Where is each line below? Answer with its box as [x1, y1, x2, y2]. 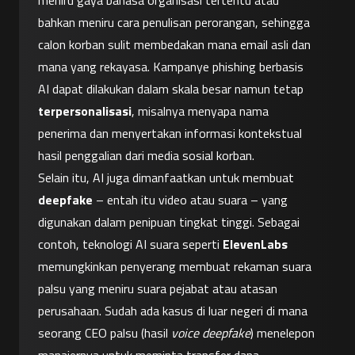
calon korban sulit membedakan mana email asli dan [38, 35, 311, 55]
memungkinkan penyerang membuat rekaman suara [38, 257, 311, 277]
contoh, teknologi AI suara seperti [38, 235, 223, 254]
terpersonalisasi [38, 101, 132, 121]
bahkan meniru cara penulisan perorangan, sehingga [38, 13, 310, 32]
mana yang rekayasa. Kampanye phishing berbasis [38, 57, 303, 77]
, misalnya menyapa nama [132, 101, 269, 121]
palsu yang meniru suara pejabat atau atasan [38, 279, 277, 299]
